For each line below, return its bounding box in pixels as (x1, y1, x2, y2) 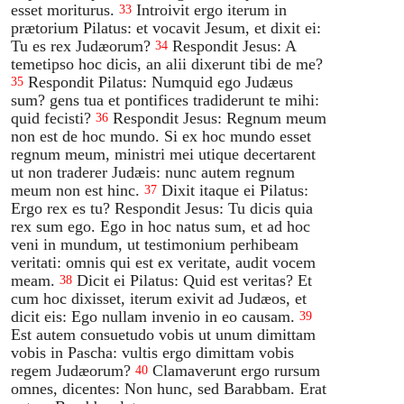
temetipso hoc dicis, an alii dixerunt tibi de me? (11, 54, 324, 73)
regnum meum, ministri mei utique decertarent (11, 144, 317, 163)
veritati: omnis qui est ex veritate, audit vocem (11, 252, 317, 271)
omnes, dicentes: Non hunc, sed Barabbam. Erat (11, 379, 327, 398)
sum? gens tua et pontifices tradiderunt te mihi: (11, 90, 320, 109)
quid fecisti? (11, 108, 92, 127)
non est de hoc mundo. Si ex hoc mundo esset (11, 126, 312, 145)
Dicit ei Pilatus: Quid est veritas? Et (77, 271, 313, 289)
